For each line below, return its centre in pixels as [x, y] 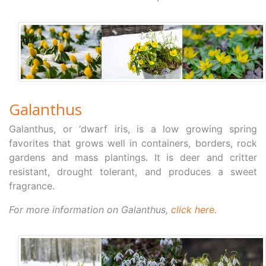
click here [193, 209]
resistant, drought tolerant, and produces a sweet [133, 171]
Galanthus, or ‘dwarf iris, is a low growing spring [133, 129]
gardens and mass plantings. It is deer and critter [133, 157]
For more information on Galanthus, [90, 209]
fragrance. [32, 186]
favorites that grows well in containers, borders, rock [133, 143]
